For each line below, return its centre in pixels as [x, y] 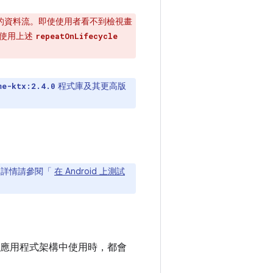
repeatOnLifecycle [76, 36]
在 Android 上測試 [90, 171]
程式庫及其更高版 [91, 86]
